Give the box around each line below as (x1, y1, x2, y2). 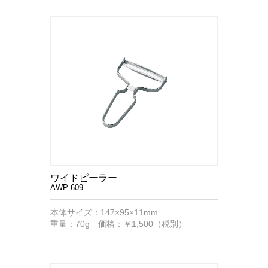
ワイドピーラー (50, 173, 117, 183)
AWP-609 (50, 183, 83, 192)
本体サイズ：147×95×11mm (50, 208, 158, 217)
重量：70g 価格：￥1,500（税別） (50, 219, 187, 229)
